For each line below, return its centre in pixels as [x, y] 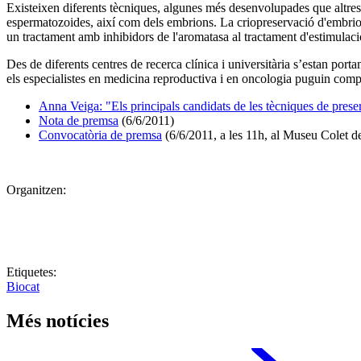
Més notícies [58, 321]
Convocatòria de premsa [100, 135]
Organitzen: [36, 190]
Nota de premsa [79, 121]
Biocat [23, 287]
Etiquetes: [31, 272]
